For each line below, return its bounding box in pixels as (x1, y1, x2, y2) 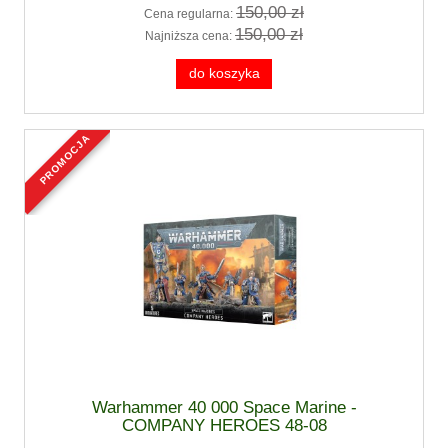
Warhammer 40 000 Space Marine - (91, 397, 357, 417)
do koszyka (188, 65, 260, 81)
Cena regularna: (144, 7, 236, 22)
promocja (42, 132, 93, 147)
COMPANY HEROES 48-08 (121, 415, 327, 435)
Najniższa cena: (145, 28, 235, 43)
